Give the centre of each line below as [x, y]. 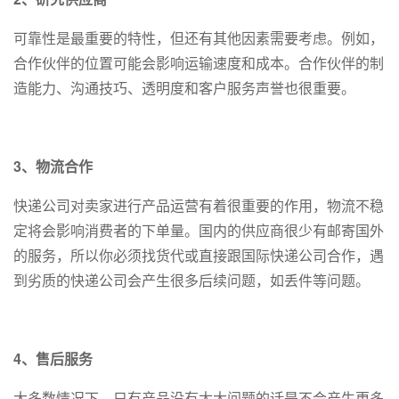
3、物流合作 [53, 167]
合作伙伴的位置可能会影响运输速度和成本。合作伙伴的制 [199, 63]
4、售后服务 [53, 359]
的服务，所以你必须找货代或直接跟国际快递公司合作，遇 [199, 256]
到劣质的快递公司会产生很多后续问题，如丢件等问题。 [191, 281]
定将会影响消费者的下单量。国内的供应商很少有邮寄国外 [199, 231]
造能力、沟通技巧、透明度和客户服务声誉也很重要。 [184, 88]
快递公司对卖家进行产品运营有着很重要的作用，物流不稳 [199, 206]
